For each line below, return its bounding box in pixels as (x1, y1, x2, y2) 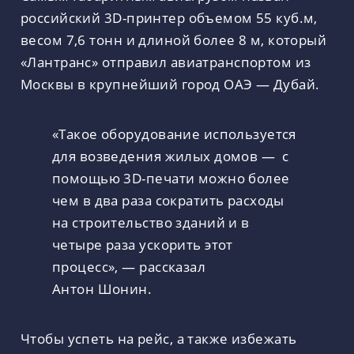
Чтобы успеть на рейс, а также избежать (21, 328, 297, 348)
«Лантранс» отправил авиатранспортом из (21, 52, 311, 72)
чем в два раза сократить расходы (52, 190, 284, 210)
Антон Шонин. (52, 279, 153, 299)
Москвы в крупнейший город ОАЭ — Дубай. (21, 74, 323, 94)
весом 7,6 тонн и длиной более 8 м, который (21, 30, 327, 50)
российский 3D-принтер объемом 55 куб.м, (21, 8, 318, 28)
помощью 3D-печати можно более (52, 168, 290, 188)
